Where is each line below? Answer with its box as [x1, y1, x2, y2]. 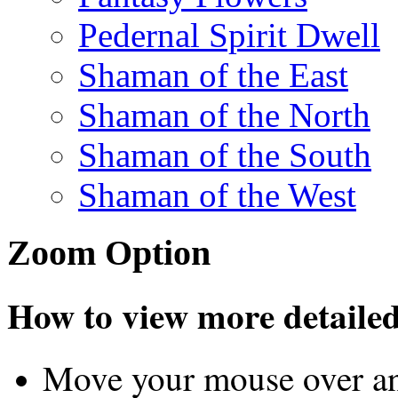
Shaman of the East [78, 55, 348, 94]
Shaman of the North [78, 95, 370, 134]
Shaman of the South [78, 135, 371, 174]
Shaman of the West [78, 175, 356, 214]
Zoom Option [7, 232, 211, 273]
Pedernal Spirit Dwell [78, 15, 380, 54]
